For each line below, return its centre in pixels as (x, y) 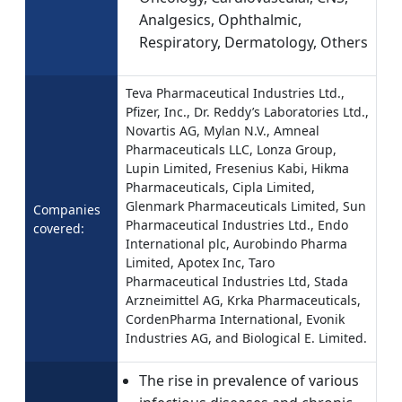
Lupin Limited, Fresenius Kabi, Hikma (237, 169)
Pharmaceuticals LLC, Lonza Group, (231, 150)
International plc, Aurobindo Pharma (236, 244)
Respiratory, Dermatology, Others (253, 43)
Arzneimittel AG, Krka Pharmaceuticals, (243, 301)
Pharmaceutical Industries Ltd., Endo (237, 225)
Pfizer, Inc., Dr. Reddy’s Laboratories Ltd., (247, 112)
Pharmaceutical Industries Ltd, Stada (237, 282)
